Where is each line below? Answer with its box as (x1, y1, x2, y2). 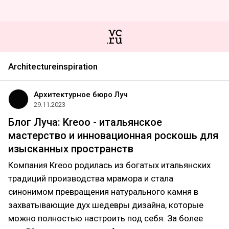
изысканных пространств (8, 143, 133, 155)
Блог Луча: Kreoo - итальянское (8, 116, 162, 128)
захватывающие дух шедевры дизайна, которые (8, 200, 203, 210)
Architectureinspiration (8, 61, 98, 72)
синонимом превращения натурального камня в (8, 187, 198, 197)
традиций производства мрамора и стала (8, 173, 173, 184)
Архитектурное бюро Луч (34, 90, 128, 99)
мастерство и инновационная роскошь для (8, 129, 218, 142)
